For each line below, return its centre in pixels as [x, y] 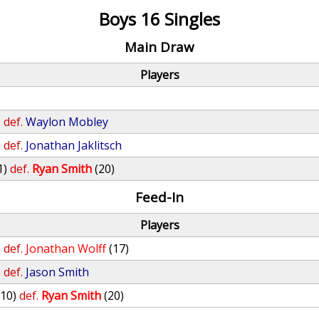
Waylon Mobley [67, 122]
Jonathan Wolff [66, 249]
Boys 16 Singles [159, 19]
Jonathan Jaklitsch [74, 145]
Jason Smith [58, 272]
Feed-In [159, 197]
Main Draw [159, 47]
